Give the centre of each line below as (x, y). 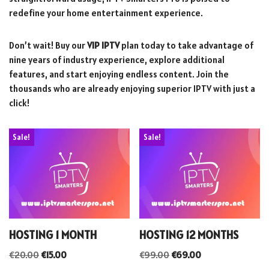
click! (19, 103)
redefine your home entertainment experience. (106, 13)
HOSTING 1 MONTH (53, 235)
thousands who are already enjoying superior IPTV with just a (132, 88)
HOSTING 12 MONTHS (189, 235)
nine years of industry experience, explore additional (117, 59)
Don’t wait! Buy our (48, 45)
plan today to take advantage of (186, 45)
